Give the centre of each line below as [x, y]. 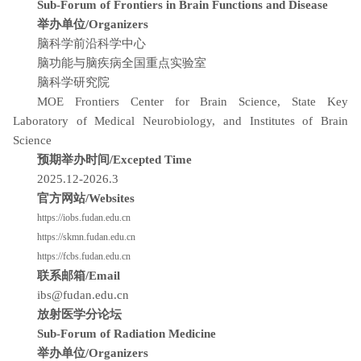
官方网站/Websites [86, 198]
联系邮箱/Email [80, 276]
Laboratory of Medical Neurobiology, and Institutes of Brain [180, 121]
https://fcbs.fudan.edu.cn [84, 256]
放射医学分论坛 [79, 314]
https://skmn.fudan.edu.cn [86, 237]
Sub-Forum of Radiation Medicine [127, 334]
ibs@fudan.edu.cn [83, 295]
